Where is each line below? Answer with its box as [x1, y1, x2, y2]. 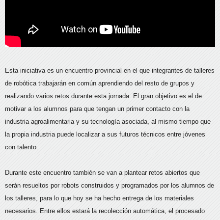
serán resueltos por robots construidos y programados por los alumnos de [5, 181, 214, 189]
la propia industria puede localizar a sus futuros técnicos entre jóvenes [5, 130, 205, 138]
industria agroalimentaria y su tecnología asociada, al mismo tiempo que [5, 117, 211, 125]
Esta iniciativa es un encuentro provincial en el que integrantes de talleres [5, 66, 215, 74]
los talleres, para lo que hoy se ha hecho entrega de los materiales [5, 194, 194, 202]
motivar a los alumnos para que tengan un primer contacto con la [5, 105, 190, 112]
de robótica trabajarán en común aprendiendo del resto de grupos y [5, 79, 194, 87]
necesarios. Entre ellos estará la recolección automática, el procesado [5, 207, 205, 215]
